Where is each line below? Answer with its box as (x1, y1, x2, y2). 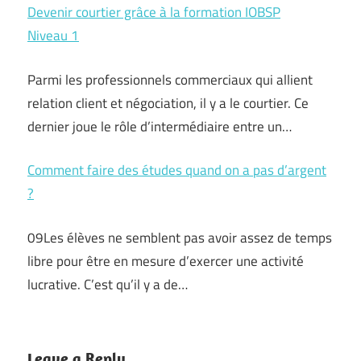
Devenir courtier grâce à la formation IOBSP (27, 2, 280, 23)
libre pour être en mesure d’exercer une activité (27, 250, 304, 272)
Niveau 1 (27, 25, 79, 47)
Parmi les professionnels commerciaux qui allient (27, 68, 313, 90)
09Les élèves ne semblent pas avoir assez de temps (27, 226, 332, 248)
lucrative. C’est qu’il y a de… (27, 273, 188, 295)
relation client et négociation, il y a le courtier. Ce (27, 92, 309, 114)
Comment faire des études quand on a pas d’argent (27, 160, 326, 181)
